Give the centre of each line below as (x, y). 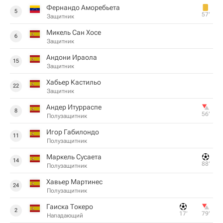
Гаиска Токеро (70, 207)
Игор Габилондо (73, 132)
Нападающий (65, 216)
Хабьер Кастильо (74, 82)
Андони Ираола (72, 57)
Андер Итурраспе (74, 107)
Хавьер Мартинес (74, 182)
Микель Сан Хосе (74, 32)
